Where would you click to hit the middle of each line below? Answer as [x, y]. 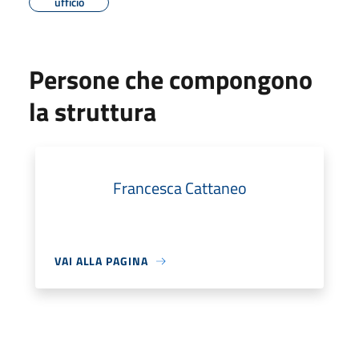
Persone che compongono [171, 79]
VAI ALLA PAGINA [101, 261]
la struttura [93, 111]
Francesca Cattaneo [179, 188]
